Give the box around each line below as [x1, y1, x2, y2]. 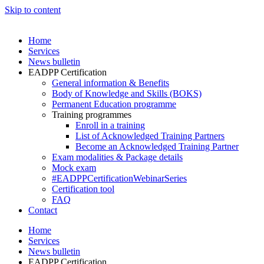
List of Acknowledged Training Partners [75, 131, 225, 141]
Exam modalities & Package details [52, 152, 183, 162]
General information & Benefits [52, 78, 169, 88]
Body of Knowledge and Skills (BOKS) [52, 88, 202, 98]
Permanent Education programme [52, 99, 176, 109]
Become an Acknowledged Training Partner [75, 141, 239, 151]
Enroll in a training [75, 120, 145, 130]
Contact [28, 205, 57, 215]
